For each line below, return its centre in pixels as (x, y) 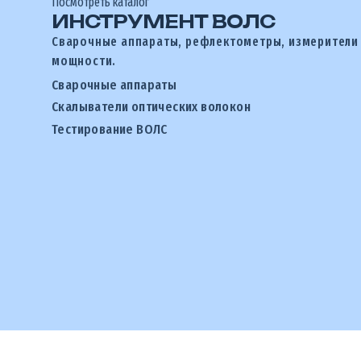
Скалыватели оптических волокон (151, 107)
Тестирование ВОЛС (110, 129)
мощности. (84, 60)
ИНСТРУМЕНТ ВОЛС (163, 21)
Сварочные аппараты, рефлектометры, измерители (205, 41)
